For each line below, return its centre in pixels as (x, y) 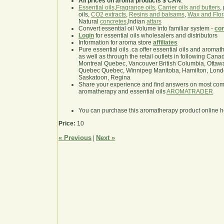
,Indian (136, 22)
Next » (105, 138)
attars (154, 22)
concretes (113, 22)
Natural (89, 22)
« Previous (75, 138)
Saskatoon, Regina (104, 78)
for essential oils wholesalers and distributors (156, 36)
